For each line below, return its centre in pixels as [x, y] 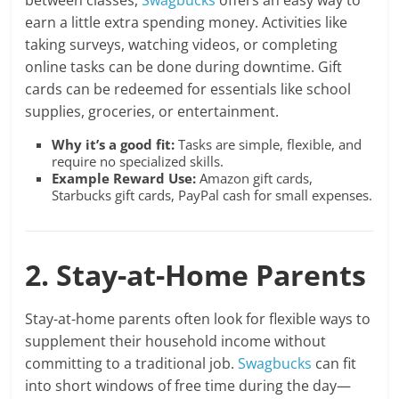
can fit [334, 364]
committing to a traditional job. [132, 364]
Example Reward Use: [124, 179]
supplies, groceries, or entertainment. [152, 112]
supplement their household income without [176, 342]
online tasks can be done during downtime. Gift [184, 67]
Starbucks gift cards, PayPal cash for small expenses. [212, 195]
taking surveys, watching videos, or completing [182, 45]
